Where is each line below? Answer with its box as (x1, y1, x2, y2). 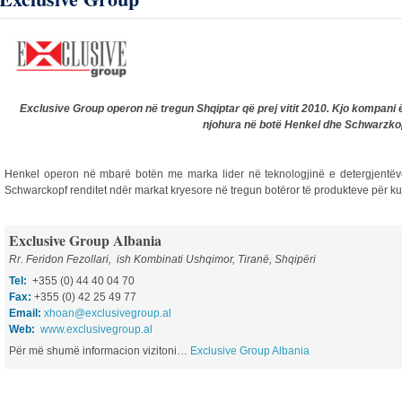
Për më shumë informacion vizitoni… (9, 344, 190, 357)
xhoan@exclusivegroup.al (44, 306, 171, 319)
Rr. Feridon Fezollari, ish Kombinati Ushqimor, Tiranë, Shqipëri (9, 252, 316, 266)
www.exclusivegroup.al (40, 322, 153, 336)
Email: (9, 306, 41, 319)
